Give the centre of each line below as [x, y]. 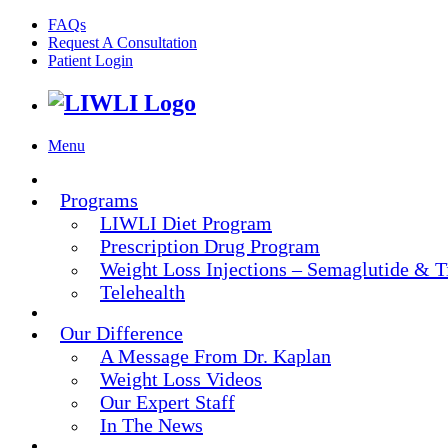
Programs [99, 199]
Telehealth [142, 291]
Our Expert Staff [167, 401]
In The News [151, 424]
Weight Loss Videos [181, 378]
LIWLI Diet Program [186, 222]
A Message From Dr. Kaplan [215, 355]
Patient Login [90, 60]
